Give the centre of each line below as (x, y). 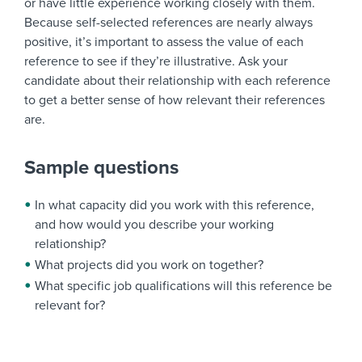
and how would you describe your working (154, 225)
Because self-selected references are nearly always (168, 23)
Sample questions (101, 168)
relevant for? (70, 306)
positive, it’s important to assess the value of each (164, 42)
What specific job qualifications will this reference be (183, 286)
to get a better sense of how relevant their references (175, 101)
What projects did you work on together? (149, 265)
